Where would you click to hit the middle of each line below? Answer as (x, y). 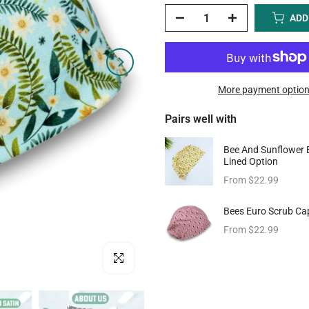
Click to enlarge (136, 258)
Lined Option (251, 161)
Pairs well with (201, 119)
